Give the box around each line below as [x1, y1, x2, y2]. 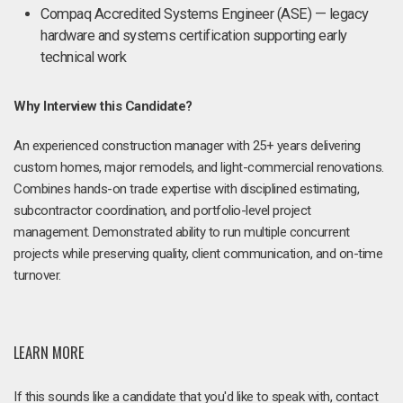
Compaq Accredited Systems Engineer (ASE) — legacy [40, 5, 369, 22]
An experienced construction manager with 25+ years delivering [13, 138, 361, 154]
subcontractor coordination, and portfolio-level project [13, 202, 311, 219]
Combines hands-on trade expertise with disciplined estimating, [13, 181, 359, 197]
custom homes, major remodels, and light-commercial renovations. [13, 159, 384, 175]
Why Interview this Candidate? [13, 98, 193, 114]
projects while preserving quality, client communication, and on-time [13, 246, 382, 262]
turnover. [13, 267, 61, 283]
